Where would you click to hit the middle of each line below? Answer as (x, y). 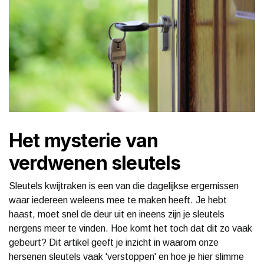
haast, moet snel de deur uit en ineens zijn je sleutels (117, 214)
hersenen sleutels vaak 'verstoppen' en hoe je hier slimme (126, 256)
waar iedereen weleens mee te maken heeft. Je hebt (118, 200)
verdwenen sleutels (95, 163)
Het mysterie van (84, 140)
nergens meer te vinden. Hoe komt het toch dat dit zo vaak (131, 228)
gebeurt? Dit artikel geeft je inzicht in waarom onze (114, 242)
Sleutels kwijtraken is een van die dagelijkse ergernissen (124, 186)
